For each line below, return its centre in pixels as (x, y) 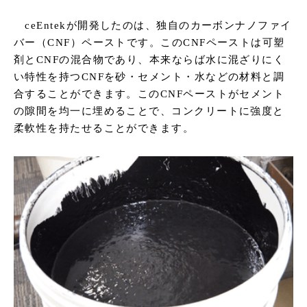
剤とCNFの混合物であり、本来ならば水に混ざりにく (149, 60)
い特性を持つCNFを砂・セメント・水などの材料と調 (149, 77)
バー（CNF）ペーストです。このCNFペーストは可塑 (149, 43)
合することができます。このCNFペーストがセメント (149, 94)
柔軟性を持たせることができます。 (104, 128)
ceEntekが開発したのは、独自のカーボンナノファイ (153, 26)
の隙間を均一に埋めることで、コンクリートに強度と (149, 111)
